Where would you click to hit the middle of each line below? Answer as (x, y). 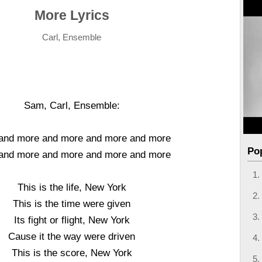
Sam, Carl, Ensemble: (72, 105)
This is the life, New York (72, 187)
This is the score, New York (72, 253)
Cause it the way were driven (72, 236)
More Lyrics (72, 15)
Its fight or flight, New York (72, 220)
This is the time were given (72, 204)
